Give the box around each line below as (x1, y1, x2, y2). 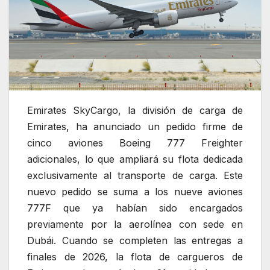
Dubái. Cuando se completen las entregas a (27, 234, 243, 246)
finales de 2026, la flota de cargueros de (27, 250, 243, 263)
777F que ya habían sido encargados (27, 201, 243, 214)
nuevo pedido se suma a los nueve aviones (27, 185, 243, 198)
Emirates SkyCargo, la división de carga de (27, 104, 243, 116)
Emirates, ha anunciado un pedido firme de (27, 120, 243, 133)
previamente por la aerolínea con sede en (27, 218, 243, 230)
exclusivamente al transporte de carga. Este (27, 169, 243, 181)
